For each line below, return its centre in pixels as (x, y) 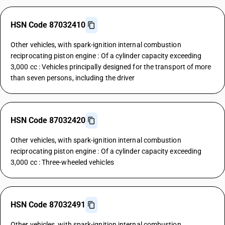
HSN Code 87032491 (48, 205)
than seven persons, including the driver (73, 78)
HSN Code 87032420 (48, 120)
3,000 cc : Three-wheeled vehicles (62, 162)
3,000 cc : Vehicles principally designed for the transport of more (111, 67)
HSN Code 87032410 (48, 25)
